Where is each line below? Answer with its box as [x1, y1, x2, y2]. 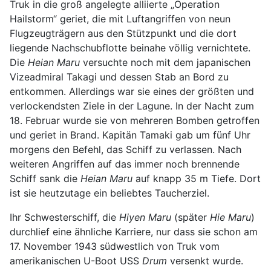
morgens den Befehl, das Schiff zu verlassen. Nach [10, 143, 241, 155]
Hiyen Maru [119, 211, 171, 223]
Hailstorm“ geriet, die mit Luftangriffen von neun [10, 12, 230, 25]
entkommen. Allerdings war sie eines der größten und [10, 85, 254, 97]
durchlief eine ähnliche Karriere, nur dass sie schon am [10, 225, 258, 238]
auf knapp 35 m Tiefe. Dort [132, 172, 261, 184]
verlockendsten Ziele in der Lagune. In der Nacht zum [10, 99, 254, 112]
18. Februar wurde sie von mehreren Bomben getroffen [10, 114, 260, 126]
